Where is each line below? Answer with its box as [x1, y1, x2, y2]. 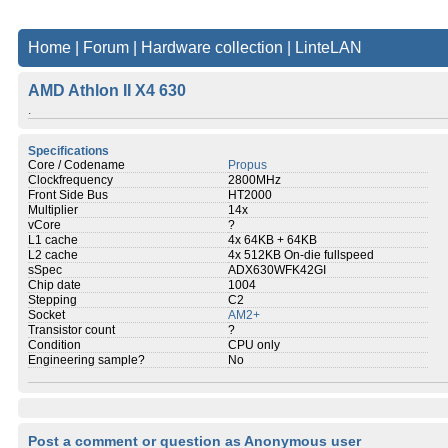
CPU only [228, 338, 280, 352]
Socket [28, 308, 65, 322]
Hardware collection [141, 39, 283, 56]
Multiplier [28, 203, 78, 217]
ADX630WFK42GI [228, 263, 326, 277]
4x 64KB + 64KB [228, 233, 317, 247]
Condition [28, 338, 81, 352]
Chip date [28, 278, 81, 292]
